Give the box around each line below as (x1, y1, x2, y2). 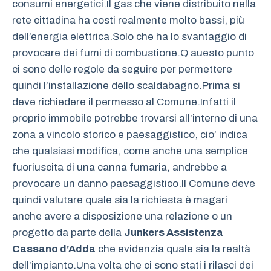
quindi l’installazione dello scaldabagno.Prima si (12, 80, 240, 92)
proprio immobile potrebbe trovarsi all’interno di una (12, 113, 258, 125)
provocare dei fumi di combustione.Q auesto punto (12, 47, 254, 59)
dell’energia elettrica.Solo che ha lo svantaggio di (12, 31, 247, 43)
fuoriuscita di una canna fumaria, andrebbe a (12, 162, 227, 174)
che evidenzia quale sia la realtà (96, 243, 250, 255)
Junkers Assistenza (124, 227, 223, 239)
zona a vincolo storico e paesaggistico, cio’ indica (12, 129, 247, 141)
